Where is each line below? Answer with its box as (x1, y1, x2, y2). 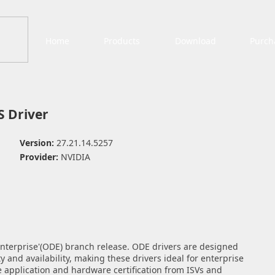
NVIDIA (60, 151, 90, 163)
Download (174, 35, 216, 47)
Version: (19, 137, 56, 149)
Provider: (19, 151, 61, 163)
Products (103, 35, 140, 47)
